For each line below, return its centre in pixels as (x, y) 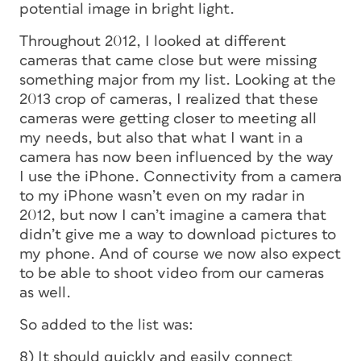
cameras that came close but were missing (168, 61)
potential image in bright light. (127, 9)
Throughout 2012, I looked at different (153, 41)
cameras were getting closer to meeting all (168, 119)
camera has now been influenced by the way (176, 158)
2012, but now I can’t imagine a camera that (173, 216)
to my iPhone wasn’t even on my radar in (162, 196)
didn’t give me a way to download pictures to (178, 235)
